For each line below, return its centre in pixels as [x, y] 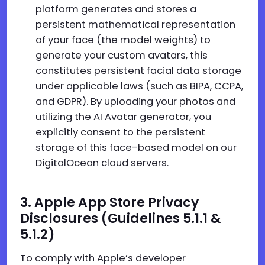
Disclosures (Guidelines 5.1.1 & [120, 219]
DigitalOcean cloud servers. [102, 163]
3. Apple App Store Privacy [109, 203]
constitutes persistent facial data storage [138, 71]
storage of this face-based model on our [136, 148]
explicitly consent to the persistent [120, 132]
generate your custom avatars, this [122, 55]
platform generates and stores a [116, 9]
